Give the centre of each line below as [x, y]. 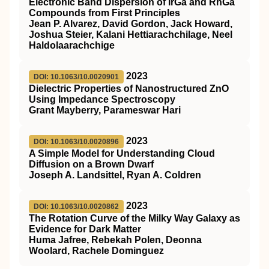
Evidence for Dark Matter [85, 229]
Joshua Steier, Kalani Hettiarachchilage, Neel [131, 34]
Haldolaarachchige [72, 45]
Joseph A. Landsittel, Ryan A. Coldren [115, 175]
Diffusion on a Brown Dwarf [91, 164]
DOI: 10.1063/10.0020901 [76, 77]
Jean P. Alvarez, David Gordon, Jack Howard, [131, 23]
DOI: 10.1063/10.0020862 [76, 206]
